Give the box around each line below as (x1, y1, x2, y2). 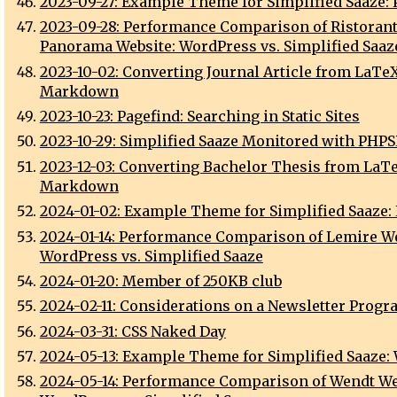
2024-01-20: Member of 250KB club (39, 271, 282, 290)
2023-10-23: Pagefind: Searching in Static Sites (39, 106, 360, 125)
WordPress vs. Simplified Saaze (39, 246, 263, 265)
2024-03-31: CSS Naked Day (39, 322, 226, 340)
